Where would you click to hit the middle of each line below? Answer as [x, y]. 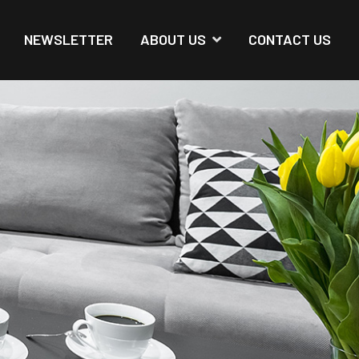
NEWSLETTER [69, 39]
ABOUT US [173, 39]
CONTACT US [290, 39]
